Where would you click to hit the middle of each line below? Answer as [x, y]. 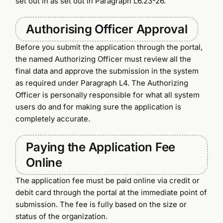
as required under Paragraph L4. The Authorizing [102, 83]
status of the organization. [62, 216]
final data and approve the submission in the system [107, 71]
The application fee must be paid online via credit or [108, 180]
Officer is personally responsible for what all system [108, 95]
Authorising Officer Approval [107, 29]
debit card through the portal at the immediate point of [111, 192]
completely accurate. [53, 118]
